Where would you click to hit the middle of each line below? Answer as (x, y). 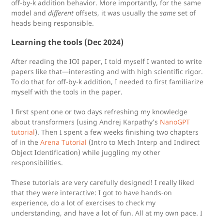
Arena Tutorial (63, 142)
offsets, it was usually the (117, 13)
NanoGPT (175, 122)
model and (30, 13)
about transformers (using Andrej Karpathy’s (85, 122)
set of (186, 13)
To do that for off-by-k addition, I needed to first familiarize (107, 82)
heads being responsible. (53, 23)
